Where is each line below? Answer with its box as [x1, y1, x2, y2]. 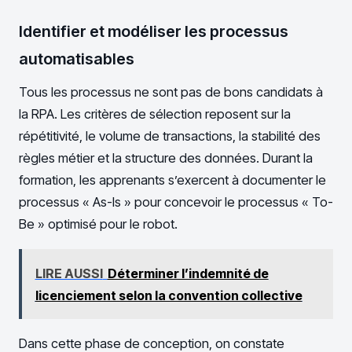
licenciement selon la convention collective [35, 287, 302, 303]
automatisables [19, 49, 134, 68]
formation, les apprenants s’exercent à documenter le [19, 171, 326, 188]
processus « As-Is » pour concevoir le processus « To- [19, 193, 333, 210]
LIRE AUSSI [35, 265, 103, 281]
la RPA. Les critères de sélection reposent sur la [19, 105, 291, 122]
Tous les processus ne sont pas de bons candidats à [19, 83, 323, 100]
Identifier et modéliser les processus [19, 21, 288, 41]
